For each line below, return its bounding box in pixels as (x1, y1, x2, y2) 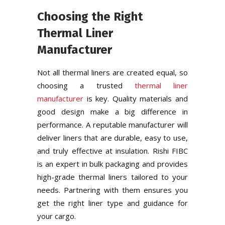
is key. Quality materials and (83, 93, 188, 103)
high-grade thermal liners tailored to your (37, 171, 188, 182)
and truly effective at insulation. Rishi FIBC (37, 145, 188, 156)
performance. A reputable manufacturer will (37, 119, 188, 130)
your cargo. (37, 210, 76, 221)
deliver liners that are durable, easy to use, (37, 132, 188, 143)
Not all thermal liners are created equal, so (37, 67, 188, 77)
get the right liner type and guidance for (37, 197, 188, 208)
